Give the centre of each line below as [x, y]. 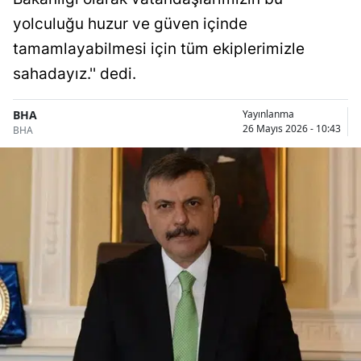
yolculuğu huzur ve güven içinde [130, 23]
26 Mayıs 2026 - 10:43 [292, 129]
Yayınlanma [268, 114]
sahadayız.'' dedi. [75, 73]
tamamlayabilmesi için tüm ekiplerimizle [159, 48]
